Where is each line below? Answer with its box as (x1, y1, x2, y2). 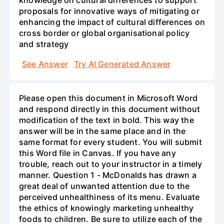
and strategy (19, 39, 69, 49)
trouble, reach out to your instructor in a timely (19, 158, 202, 169)
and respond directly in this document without (19, 103, 200, 114)
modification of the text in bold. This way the (19, 114, 194, 125)
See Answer (22, 58, 68, 69)
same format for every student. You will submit (19, 136, 202, 147)
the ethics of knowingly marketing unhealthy (19, 202, 194, 213)
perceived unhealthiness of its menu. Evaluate (19, 191, 200, 202)
